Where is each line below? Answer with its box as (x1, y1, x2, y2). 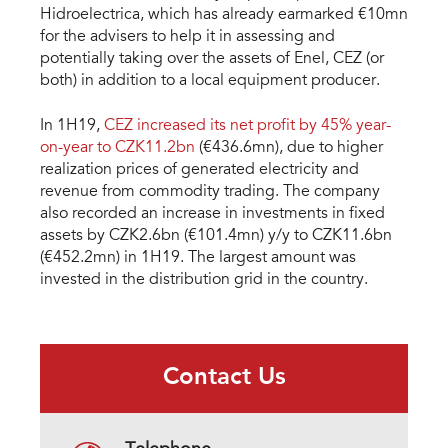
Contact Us (162, 366, 286, 391)
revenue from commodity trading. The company (40, 184, 380, 201)
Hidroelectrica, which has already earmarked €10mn (40, 7, 408, 24)
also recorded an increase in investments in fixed (40, 206, 385, 223)
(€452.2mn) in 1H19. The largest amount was (40, 250, 356, 267)
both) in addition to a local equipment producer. (40, 73, 380, 90)
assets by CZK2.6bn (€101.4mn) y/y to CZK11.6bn (40, 228, 392, 245)
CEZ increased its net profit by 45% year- (104, 118, 391, 135)
